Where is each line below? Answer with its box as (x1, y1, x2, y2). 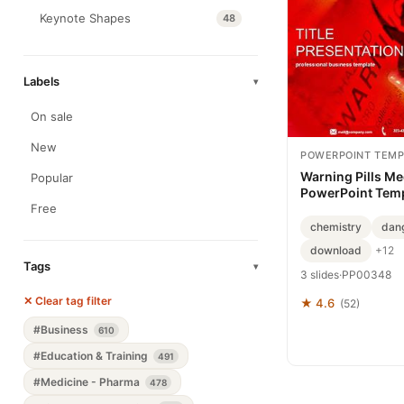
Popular (31, 170, 73, 185)
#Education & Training (33, 349, 151, 363)
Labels (23, 74, 60, 88)
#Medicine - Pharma (33, 375, 142, 389)
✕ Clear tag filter (23, 294, 112, 308)
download (310, 243, 362, 257)
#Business (33, 323, 91, 336)
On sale (31, 109, 73, 124)
